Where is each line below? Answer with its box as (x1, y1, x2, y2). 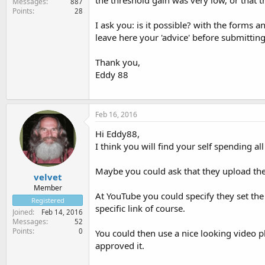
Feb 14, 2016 (41, 208, 83, 216)
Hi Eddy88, (95, 127, 140, 140)
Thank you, (95, 56, 140, 68)
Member (33, 183, 62, 193)
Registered (31, 196, 64, 205)
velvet (33, 171, 62, 183)
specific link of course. (95, 202, 185, 214)
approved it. (95, 239, 144, 251)
